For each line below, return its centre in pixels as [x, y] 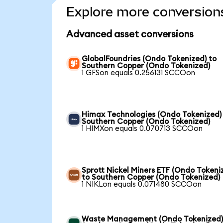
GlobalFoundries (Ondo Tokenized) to [149, 59]
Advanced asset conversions [130, 34]
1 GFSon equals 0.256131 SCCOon [139, 73]
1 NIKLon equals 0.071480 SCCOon [142, 184]
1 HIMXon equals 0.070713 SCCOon [142, 128]
